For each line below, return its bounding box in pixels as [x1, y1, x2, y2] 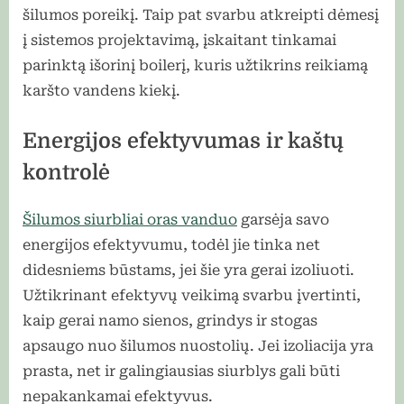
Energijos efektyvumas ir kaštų [23, 129, 344, 154]
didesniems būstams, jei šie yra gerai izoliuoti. [23, 261, 354, 279]
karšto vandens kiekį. [23, 82, 180, 100]
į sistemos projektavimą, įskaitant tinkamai [23, 32, 336, 50]
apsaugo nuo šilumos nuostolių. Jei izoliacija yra [23, 336, 373, 354]
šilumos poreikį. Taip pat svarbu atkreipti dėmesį [23, 6, 379, 24]
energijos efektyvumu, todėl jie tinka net [23, 235, 320, 253]
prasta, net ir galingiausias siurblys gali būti [23, 362, 340, 380]
